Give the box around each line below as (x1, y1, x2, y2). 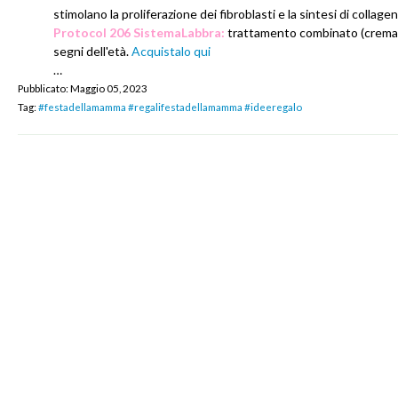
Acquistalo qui (131, 43, 211, 59)
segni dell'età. (53, 43, 131, 59)
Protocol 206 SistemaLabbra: (53, 24, 225, 40)
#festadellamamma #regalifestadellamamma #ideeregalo (38, 99, 302, 113)
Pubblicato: (18, 81, 68, 94)
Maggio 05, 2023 (70, 81, 147, 94)
